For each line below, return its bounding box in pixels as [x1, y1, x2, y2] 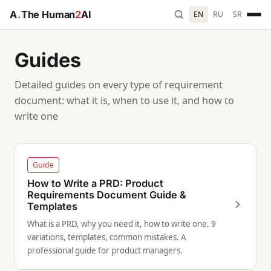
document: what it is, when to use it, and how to [15, 94, 234, 107]
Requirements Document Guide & [27, 189, 186, 201]
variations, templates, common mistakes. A [27, 232, 186, 243]
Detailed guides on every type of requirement [15, 78, 223, 91]
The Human [21, 8, 76, 21]
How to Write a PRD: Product [27, 177, 163, 189]
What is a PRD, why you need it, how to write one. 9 [27, 218, 216, 229]
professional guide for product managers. [27, 245, 183, 256]
